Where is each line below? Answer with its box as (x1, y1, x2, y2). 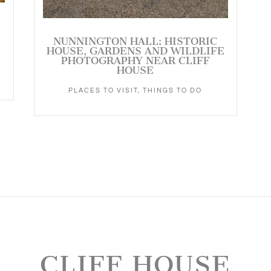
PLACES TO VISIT (68, 87, 139, 94)
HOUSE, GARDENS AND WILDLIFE (46, 44, 224, 57)
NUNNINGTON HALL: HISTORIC (53, 34, 218, 47)
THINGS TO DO (143, 87, 203, 94)
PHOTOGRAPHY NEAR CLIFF (60, 54, 210, 67)
